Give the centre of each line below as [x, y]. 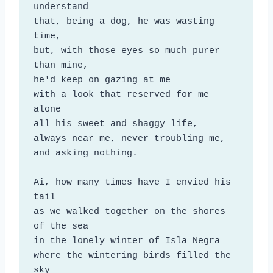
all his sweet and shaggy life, [115, 124]
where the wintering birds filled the [132, 255]
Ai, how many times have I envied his [132, 182]
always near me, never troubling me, [129, 138]
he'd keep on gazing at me [102, 80]
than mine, [61, 65]
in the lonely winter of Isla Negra [126, 241]
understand [61, 7]
